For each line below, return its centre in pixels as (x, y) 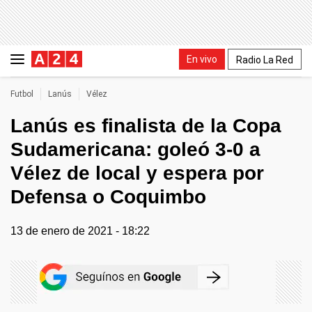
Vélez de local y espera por (137, 173)
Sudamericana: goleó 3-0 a (135, 149)
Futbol (22, 94)
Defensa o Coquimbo (108, 197)
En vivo (202, 59)
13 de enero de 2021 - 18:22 (80, 231)
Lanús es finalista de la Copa (146, 126)
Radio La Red (265, 60)
